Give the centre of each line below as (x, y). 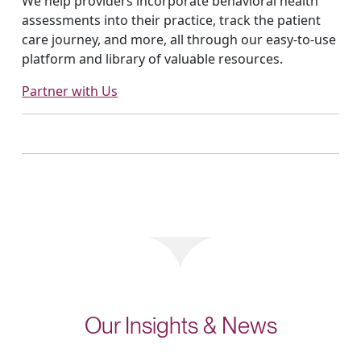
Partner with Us (74, 91)
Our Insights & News (180, 325)
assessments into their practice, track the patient (172, 20)
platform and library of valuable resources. (153, 58)
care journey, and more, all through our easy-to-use (179, 39)
